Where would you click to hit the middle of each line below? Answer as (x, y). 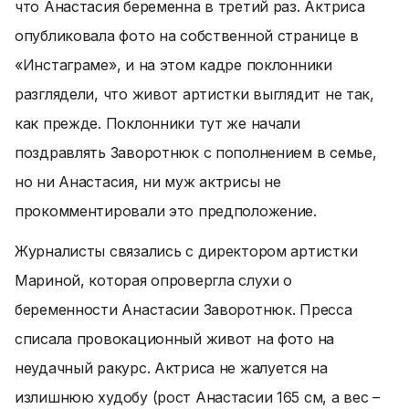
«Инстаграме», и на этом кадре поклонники (173, 65)
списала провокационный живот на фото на (175, 339)
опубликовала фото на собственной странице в (187, 36)
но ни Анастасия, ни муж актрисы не (148, 182)
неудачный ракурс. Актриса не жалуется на (171, 368)
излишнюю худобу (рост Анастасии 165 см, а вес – (197, 397)
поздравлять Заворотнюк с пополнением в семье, (196, 152)
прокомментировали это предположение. (166, 211)
